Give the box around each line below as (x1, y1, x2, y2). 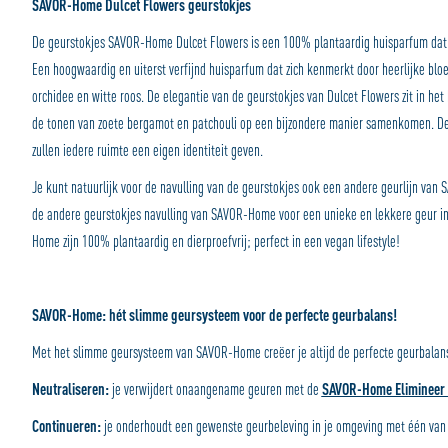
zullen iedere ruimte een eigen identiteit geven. (31, 141, 263, 159)
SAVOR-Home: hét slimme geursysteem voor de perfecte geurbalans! (31, 306, 397, 324)
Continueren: (31, 417, 104, 435)
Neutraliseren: (31, 380, 112, 398)
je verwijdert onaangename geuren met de (111, 380, 322, 398)
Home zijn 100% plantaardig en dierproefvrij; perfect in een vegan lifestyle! (31, 232, 400, 250)
